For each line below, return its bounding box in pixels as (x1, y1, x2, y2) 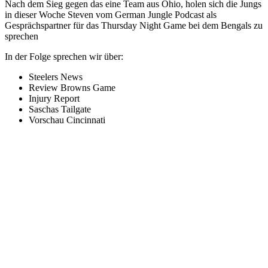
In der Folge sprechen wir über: (5, 51, 123, 62)
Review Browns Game (29, 82, 115, 93)
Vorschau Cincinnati (29, 114, 105, 125)
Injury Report (29, 93, 80, 103)
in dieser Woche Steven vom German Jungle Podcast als (5, 9, 217, 20)
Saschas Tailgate (29, 103, 91, 114)
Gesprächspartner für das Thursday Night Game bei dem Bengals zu (5, 20, 263, 31)
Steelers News (29, 71, 83, 82)
